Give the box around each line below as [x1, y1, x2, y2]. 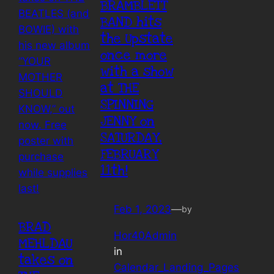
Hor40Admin [114, 229, 177, 242]
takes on [18, 251, 74, 269]
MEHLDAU [18, 234, 73, 253]
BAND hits [100, 13, 161, 32]
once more [100, 46, 167, 65]
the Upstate [100, 30, 173, 48]
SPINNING [100, 96, 154, 114]
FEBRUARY [100, 146, 158, 164]
